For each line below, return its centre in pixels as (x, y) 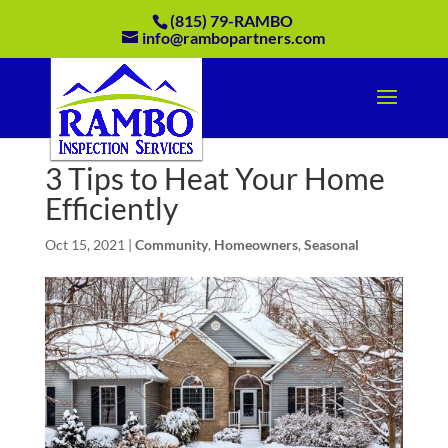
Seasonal (331, 244)
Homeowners (255, 244)
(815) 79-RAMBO (231, 20)
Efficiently (111, 207)
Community (171, 244)
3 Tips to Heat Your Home (214, 177)
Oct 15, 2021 (84, 244)
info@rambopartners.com (234, 37)
